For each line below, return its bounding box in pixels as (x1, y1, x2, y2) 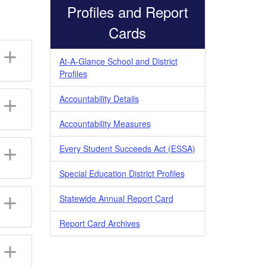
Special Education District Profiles (59, 167, 185, 179)
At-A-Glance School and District (59, 55, 178, 67)
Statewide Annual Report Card (59, 192, 173, 204)
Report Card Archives (59, 217, 140, 229)
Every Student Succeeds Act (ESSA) (59, 142, 195, 154)
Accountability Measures (59, 117, 151, 129)
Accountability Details (59, 92, 139, 104)
